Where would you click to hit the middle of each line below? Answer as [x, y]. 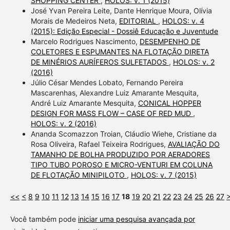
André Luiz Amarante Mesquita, [84, 103]
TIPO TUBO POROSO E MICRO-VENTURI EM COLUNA [121, 165]
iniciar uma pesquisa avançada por [136, 219]
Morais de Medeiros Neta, [75, 21]
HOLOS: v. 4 [183, 21]
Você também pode [44, 219]
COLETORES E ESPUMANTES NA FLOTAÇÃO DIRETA [120, 52]
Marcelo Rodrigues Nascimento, [85, 42]
